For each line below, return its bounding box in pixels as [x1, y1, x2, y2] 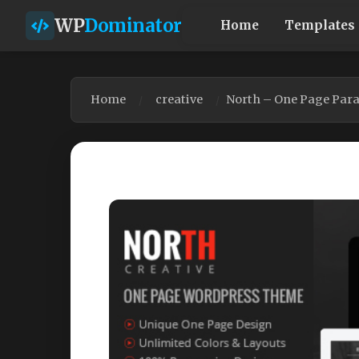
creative [155, 92, 203, 107]
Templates [284, 18, 355, 33]
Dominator [84, 14, 182, 37]
